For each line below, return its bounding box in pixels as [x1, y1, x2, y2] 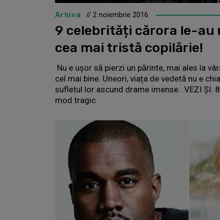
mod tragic [55, 95, 96, 105]
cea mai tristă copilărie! [55, 39, 203, 55]
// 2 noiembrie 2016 [85, 10, 148, 19]
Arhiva [55, 10, 81, 19]
